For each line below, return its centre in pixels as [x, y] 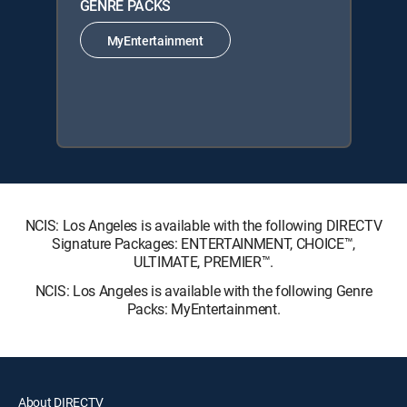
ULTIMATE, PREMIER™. [203, 262]
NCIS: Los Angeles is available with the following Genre [203, 291]
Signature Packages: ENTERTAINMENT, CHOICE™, [203, 243]
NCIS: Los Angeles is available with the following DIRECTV [203, 225]
